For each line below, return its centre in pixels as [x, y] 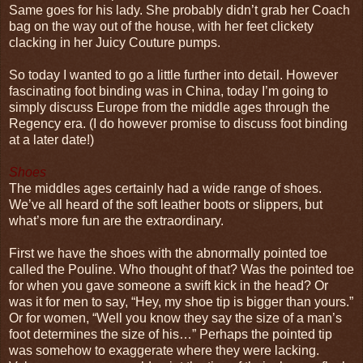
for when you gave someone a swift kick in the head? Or [169, 285]
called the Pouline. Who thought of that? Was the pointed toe [181, 269]
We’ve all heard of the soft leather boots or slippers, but [166, 204]
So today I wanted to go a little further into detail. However [173, 75]
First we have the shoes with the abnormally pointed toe [168, 253]
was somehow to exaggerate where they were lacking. [164, 350]
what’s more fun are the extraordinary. [116, 220]
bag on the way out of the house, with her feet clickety [161, 26]
